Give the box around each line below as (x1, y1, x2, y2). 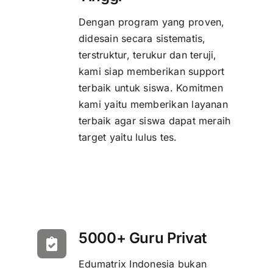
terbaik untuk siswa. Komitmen (78, 82, 223, 94)
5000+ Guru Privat (78, 229, 207, 247)
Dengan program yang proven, (78, 16, 225, 29)
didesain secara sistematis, (78, 32, 206, 45)
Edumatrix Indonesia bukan (78, 258, 207, 271)
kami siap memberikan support (78, 65, 225, 78)
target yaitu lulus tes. (78, 131, 177, 144)
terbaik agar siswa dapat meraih (78, 115, 231, 127)
